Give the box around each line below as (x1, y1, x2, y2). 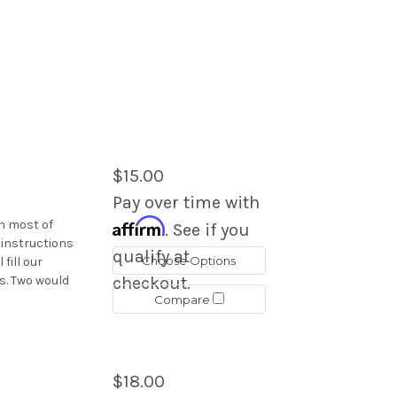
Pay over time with (112, 191, 260, 213)
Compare (153, 292, 213, 307)
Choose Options (142, 253, 237, 268)
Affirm (112, 214, 165, 237)
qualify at (112, 245, 190, 267)
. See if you (164, 219, 250, 240)
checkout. (112, 272, 191, 293)
